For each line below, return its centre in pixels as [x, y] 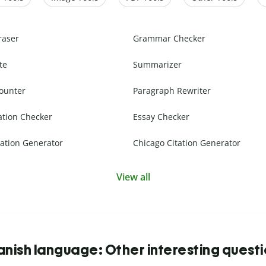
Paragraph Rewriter [172, 91]
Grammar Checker [169, 39]
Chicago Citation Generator [187, 143]
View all [133, 177]
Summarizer [157, 65]
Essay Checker [161, 117]
